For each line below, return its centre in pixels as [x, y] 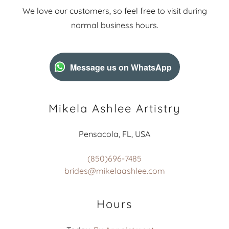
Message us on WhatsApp [121, 67]
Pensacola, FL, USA [114, 134]
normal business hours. [114, 25]
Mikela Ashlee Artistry [114, 108]
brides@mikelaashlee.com [114, 171]
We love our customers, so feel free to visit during [114, 11]
